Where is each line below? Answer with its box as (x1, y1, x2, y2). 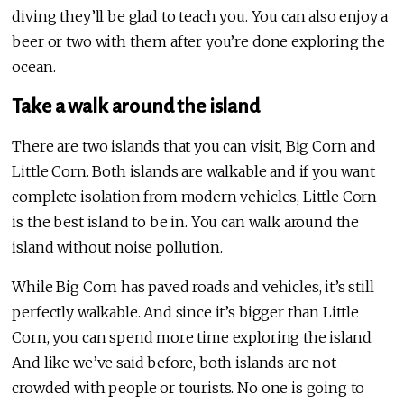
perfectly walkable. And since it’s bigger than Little (12, 303, 359, 322)
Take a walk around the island (12, 96, 260, 118)
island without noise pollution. (12, 238, 223, 257)
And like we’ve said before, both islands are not (12, 353, 336, 372)
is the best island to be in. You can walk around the (12, 213, 360, 232)
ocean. (12, 58, 56, 77)
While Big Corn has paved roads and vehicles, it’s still (12, 278, 374, 297)
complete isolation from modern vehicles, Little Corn (12, 188, 378, 207)
